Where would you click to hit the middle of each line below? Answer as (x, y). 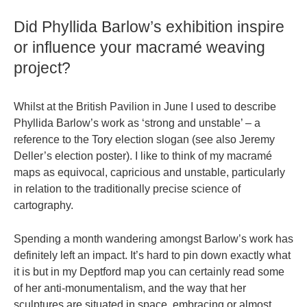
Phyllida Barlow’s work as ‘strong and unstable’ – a (137, 123)
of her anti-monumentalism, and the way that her (130, 288)
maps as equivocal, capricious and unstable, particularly (149, 173)
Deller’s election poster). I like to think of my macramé (143, 156)
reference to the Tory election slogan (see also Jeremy (144, 140)
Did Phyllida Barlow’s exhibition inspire (149, 27)
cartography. (44, 206)
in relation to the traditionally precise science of (127, 189)
